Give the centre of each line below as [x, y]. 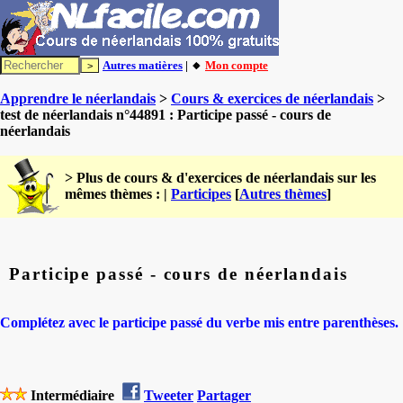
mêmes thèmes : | [118, 194]
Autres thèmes [283, 194]
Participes [201, 194]
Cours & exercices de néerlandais [272, 99]
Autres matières [143, 65]
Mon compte [237, 65]
